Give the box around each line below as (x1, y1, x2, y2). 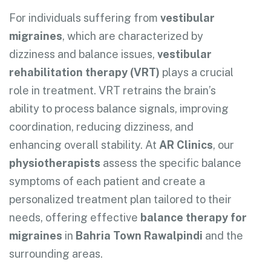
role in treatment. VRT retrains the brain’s (9, 83, 216, 97)
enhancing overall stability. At (9, 138, 159, 151)
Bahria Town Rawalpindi (76, 229, 203, 242)
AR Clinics (159, 138, 213, 151)
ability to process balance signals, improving (9, 102, 229, 115)
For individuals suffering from (9, 11, 160, 24)
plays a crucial (160, 65, 233, 79)
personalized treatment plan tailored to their (9, 192, 232, 206)
